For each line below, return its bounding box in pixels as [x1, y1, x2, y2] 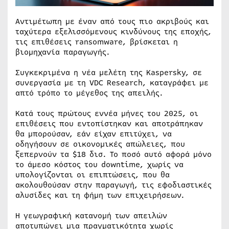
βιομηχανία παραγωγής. [15, 47, 110, 58]
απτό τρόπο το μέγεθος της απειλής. [15, 87, 163, 99]
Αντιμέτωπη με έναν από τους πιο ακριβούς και [15, 16, 209, 27]
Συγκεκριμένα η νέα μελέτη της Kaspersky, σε [15, 67, 202, 78]
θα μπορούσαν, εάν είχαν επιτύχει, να [15, 128, 172, 140]
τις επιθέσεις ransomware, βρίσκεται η [15, 36, 178, 48]
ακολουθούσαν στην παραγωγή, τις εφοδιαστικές [15, 179, 212, 191]
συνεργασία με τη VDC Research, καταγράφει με [15, 77, 209, 88]
